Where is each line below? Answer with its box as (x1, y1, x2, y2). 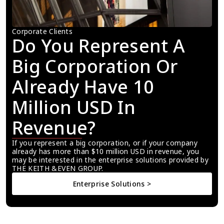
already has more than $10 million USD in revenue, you (12, 146, 199, 156)
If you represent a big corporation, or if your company (12, 138, 197, 148)
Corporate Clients (12, 26, 72, 36)
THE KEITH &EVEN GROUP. (12, 163, 103, 173)
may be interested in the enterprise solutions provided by (12, 155, 208, 165)
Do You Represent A (12, 33, 185, 58)
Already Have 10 (12, 74, 154, 99)
